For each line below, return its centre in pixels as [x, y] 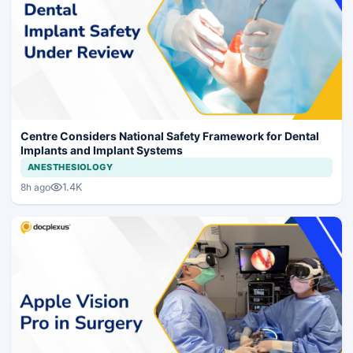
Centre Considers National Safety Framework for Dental [170, 136]
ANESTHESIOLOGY [71, 167]
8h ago [35, 187]
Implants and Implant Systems [102, 150]
